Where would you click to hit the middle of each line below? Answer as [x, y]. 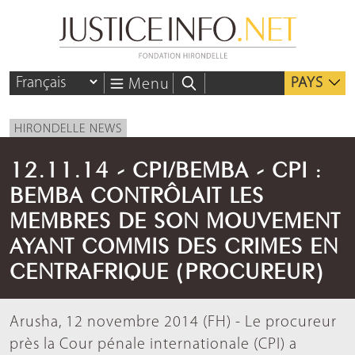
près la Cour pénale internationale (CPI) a [153, 345]
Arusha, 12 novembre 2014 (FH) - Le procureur [173, 323]
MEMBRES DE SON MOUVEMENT [175, 218]
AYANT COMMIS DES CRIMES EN [174, 243]
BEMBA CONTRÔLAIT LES [137, 193]
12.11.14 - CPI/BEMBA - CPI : [166, 167]
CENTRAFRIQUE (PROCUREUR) [166, 269]
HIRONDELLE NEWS [68, 130]
